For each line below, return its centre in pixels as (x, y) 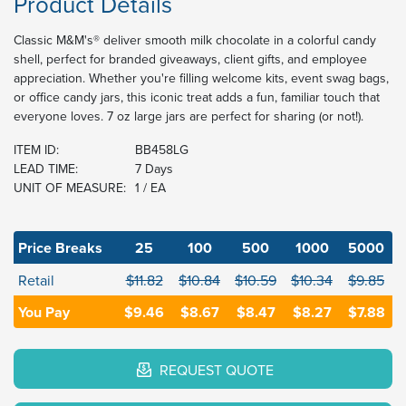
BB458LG (162, 150)
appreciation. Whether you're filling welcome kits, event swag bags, (201, 78)
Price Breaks (60, 248)
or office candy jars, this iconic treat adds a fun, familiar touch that (197, 97)
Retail (36, 280)
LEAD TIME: (46, 169)
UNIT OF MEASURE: (70, 188)
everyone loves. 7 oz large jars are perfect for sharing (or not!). (188, 116)
